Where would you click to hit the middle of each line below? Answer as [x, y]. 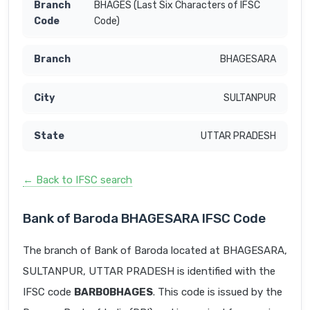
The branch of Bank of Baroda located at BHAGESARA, [155, 251]
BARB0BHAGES [113, 292]
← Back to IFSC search [77, 180]
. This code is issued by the [218, 292]
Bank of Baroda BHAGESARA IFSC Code [144, 219]
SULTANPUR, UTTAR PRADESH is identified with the [149, 272]
